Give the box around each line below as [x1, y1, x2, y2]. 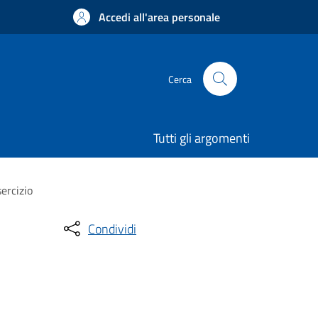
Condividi [88, 219, 136, 238]
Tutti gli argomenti [153, 128, 250, 148]
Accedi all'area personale [99, 9, 220, 26]
